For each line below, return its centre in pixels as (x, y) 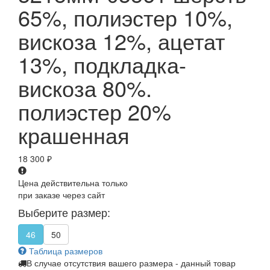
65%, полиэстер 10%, (125, 17)
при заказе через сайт (61, 195)
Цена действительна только (73, 183)
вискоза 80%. (85, 88)
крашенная (74, 135)
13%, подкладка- (102, 64)
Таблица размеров (64, 251)
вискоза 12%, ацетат (121, 41)
